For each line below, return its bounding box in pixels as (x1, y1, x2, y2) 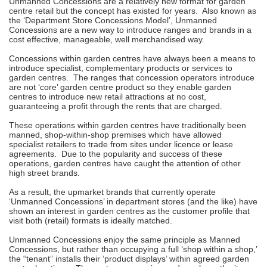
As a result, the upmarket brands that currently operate (9, 187, 216, 197)
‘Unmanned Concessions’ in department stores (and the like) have (9, 196, 257, 206)
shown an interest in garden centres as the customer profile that (9, 206, 250, 216)
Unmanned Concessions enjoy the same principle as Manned (9, 234, 240, 244)
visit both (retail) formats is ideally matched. (9, 215, 177, 225)
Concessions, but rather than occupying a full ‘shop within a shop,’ (9, 244, 257, 254)
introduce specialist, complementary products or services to (9, 63, 232, 73)
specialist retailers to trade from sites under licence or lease (9, 139, 233, 149)
